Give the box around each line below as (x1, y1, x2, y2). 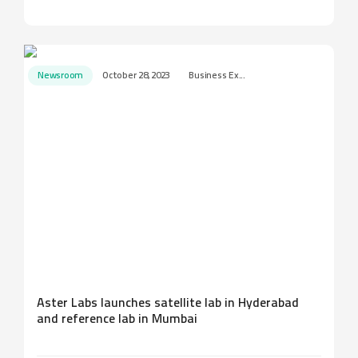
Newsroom (38, 71, 84, 81)
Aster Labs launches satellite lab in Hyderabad (37, 297, 299, 310)
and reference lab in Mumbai (37, 313, 197, 326)
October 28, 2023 (102, 71, 170, 81)
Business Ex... (189, 71, 245, 81)
